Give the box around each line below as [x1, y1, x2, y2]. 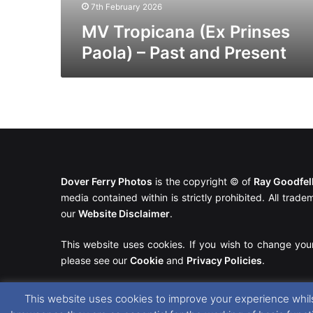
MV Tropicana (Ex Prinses [82, 21, 290, 42]
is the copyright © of [152, 175, 254, 188]
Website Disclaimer [78, 208, 170, 220]
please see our [61, 254, 130, 267]
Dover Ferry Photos [61, 175, 153, 188]
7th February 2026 [91, 1, 162, 12]
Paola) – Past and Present [82, 42, 286, 63]
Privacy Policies [187, 254, 262, 267]
